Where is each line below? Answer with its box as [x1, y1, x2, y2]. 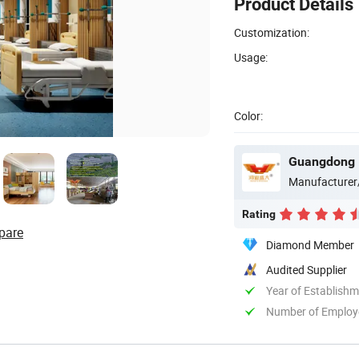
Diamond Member [266, 236, 354, 252]
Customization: [234, 24, 309, 40]
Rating [242, 207, 276, 220]
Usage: [234, 49, 268, 65]
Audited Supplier [266, 261, 347, 277]
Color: [234, 107, 263, 123]
